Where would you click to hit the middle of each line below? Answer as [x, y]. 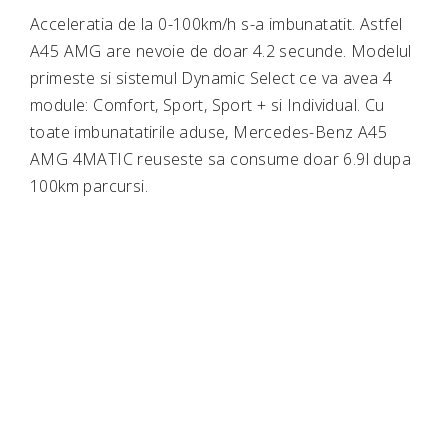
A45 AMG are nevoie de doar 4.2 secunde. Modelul [221, 51]
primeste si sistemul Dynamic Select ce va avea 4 [211, 78]
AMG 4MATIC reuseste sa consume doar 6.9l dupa [220, 159]
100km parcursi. [89, 186]
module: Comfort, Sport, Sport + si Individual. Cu [207, 105]
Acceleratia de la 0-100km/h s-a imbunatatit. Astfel [216, 24]
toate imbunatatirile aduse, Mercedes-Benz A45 [208, 132]
